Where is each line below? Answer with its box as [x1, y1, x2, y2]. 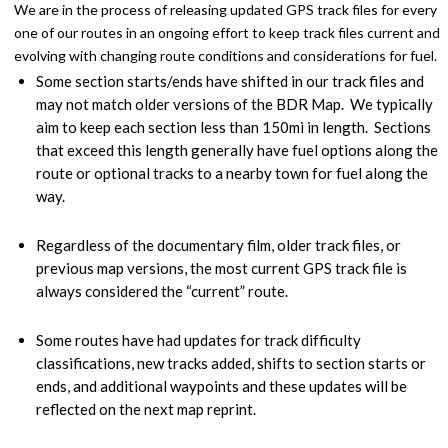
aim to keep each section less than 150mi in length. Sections [36, 117, 431, 136]
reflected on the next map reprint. [36, 399, 256, 418]
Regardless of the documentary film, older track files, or [36, 235, 401, 254]
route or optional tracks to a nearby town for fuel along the [36, 163, 428, 182]
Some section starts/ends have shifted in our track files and [36, 71, 424, 90]
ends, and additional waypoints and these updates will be [36, 376, 407, 395]
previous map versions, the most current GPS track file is [36, 258, 407, 277]
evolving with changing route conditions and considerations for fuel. [14, 46, 437, 64]
